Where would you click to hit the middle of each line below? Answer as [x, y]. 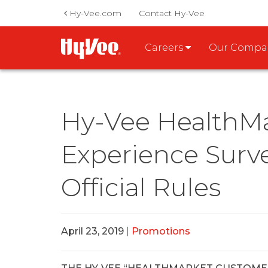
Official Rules [141, 187]
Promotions [161, 231]
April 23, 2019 [92, 231]
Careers [165, 48]
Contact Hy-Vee [172, 13]
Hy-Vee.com [94, 13]
